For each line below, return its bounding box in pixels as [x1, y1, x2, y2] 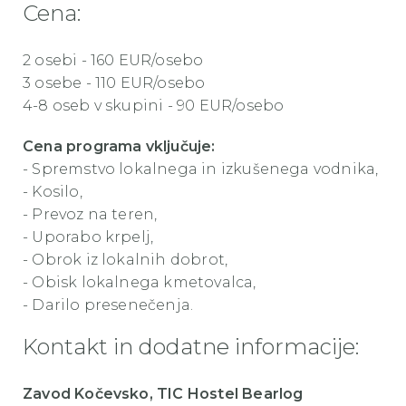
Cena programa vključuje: [23, 137, 216, 155]
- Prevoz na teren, [23, 205, 158, 223]
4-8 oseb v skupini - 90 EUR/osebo [23, 96, 285, 114]
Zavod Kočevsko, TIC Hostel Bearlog [23, 384, 304, 402]
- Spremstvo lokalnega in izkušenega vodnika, [23, 159, 379, 178]
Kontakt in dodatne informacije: [23, 333, 364, 360]
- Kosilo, [23, 182, 82, 200]
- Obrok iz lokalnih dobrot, [23, 250, 228, 268]
